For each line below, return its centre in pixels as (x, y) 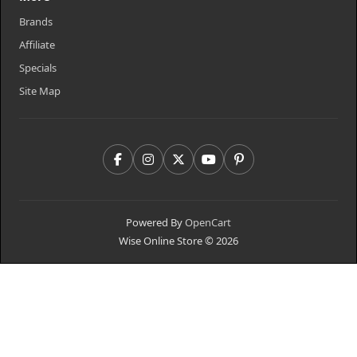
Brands (36, 22)
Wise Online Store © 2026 (178, 241)
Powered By (155, 223)
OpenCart (208, 223)
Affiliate (37, 45)
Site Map (40, 91)
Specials (38, 68)
